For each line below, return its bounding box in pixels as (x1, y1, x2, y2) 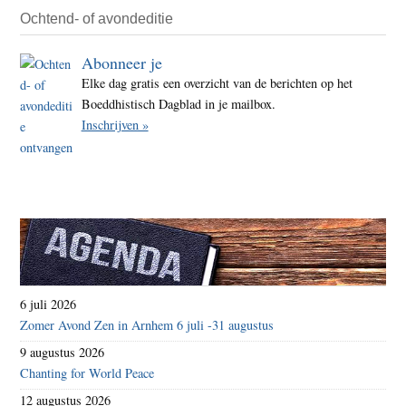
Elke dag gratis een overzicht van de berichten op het (81, 73, 353, 92)
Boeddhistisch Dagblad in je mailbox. (81, 94, 275, 112)
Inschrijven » (81, 115, 149, 133)
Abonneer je (81, 51, 162, 73)
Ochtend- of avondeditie (20, 10, 174, 26)
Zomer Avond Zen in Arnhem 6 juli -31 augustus (20, 316, 275, 334)
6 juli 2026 (20, 295, 77, 314)
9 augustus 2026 (20, 343, 105, 362)
